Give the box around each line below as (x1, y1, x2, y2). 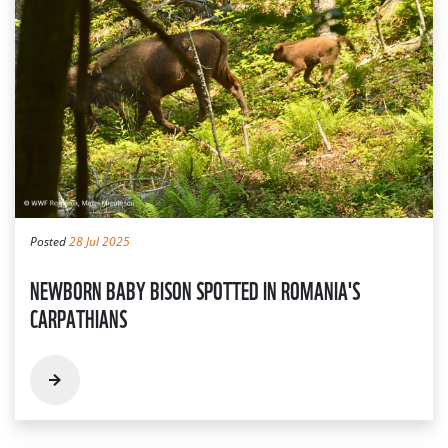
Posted (30, 232, 69, 250)
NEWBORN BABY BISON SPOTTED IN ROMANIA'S (30, 270, 360, 307)
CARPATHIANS (30, 298, 127, 335)
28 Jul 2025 (69, 232, 130, 250)
